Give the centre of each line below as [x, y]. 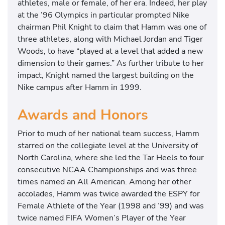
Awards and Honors [83, 115]
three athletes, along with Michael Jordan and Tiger [110, 39]
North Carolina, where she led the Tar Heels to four [111, 157]
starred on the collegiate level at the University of [108, 145]
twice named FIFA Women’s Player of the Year [102, 217]
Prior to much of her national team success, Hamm [108, 133]
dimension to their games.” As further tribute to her [111, 63]
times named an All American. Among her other [104, 181]
